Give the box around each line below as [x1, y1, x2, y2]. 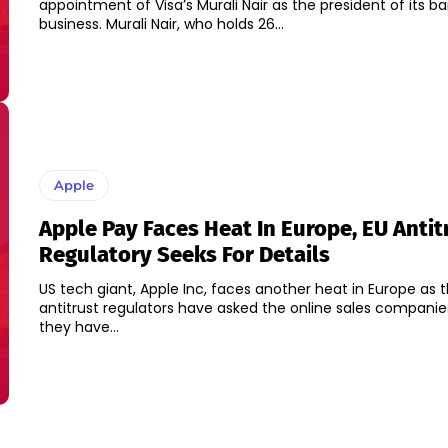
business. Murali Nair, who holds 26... [105, 14, 284, 35]
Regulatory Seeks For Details [38, 241, 330, 269]
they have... [38, 317, 119, 338]
